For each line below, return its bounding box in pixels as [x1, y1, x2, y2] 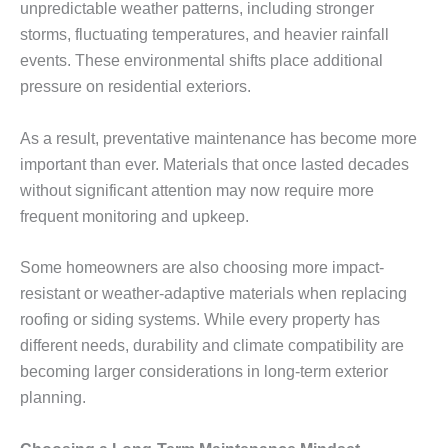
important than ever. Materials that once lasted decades [20, 155, 409, 173]
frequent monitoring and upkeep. [20, 207, 249, 225]
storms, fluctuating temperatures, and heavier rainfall [20, 26, 389, 44]
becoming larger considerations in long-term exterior [20, 363, 388, 381]
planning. [20, 389, 86, 407]
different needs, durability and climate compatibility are [20, 337, 404, 355]
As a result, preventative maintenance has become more [20, 129, 417, 147]
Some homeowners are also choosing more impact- [20, 259, 384, 277]
